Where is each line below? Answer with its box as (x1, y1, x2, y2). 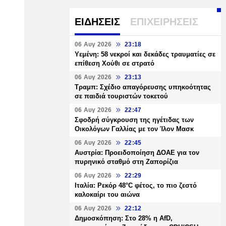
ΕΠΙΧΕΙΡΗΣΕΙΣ (130, 16, 198, 27)
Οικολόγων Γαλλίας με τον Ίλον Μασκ (75, 125, 194, 133)
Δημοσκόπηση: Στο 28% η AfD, (75, 214, 173, 222)
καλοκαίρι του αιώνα (75, 191, 140, 198)
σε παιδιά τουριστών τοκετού (75, 92, 168, 100)
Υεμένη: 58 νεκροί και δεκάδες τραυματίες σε (75, 50, 215, 58)
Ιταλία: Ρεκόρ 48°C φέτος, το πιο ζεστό (75, 182, 197, 189)
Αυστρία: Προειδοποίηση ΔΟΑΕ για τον (75, 149, 199, 156)
